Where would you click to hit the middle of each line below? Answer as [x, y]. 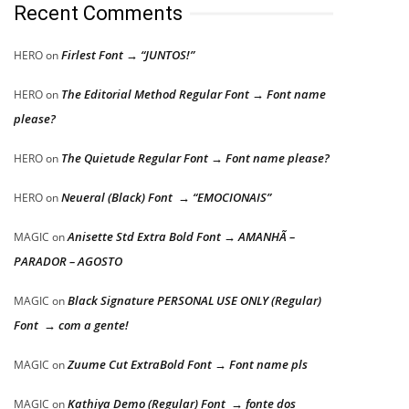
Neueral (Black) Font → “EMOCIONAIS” [166, 197]
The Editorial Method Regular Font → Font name [194, 94]
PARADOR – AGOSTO [68, 261]
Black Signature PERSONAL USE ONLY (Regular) [194, 300]
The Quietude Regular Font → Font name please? [195, 158]
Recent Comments [98, 13]
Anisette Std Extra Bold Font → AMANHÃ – [181, 236]
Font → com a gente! [71, 325]
